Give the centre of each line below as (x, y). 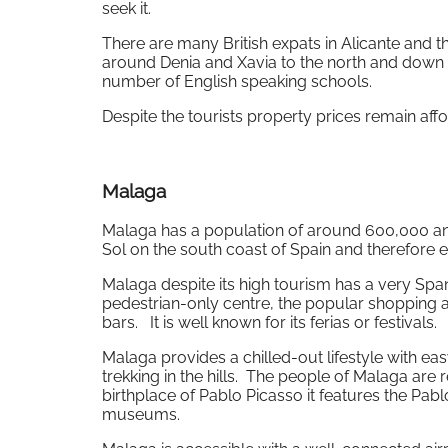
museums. (141, 414)
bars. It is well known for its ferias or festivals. (269, 322)
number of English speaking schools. (237, 82)
